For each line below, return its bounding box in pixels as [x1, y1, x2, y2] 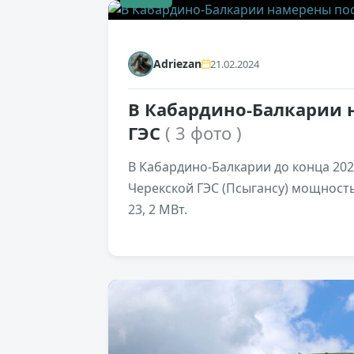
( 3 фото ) [165, 121, 242, 145]
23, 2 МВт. [128, 201, 187, 219]
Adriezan [153, 56, 201, 72]
